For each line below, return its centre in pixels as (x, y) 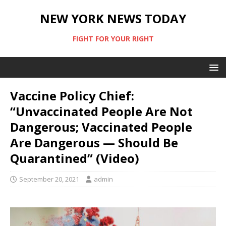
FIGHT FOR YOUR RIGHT (113, 39)
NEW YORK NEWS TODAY (113, 18)
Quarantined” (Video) (75, 158)
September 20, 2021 (49, 179)
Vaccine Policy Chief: (72, 96)
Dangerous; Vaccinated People (101, 127)
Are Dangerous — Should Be (94, 143)
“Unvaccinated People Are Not (101, 111)
